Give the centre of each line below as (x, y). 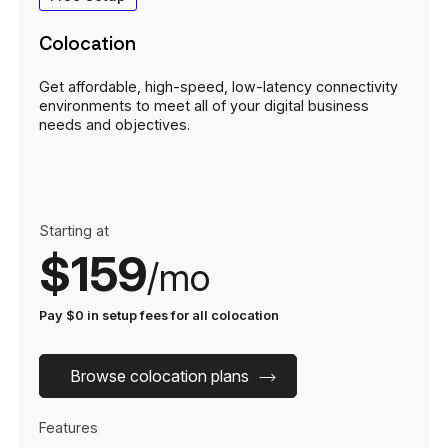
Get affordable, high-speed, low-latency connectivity (218, 87)
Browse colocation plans (159, 376)
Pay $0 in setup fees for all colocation (159, 316)
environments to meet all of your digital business (204, 106)
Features (68, 428)
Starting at (74, 231)
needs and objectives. (114, 125)
